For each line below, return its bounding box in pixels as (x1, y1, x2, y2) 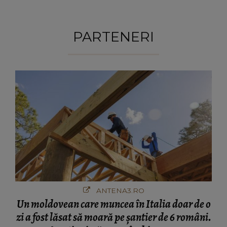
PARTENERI (73, 28, 154, 45)
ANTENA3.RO (94, 186, 144, 195)
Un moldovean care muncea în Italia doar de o (16, 196, 211, 212)
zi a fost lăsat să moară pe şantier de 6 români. (16, 209, 211, 225)
